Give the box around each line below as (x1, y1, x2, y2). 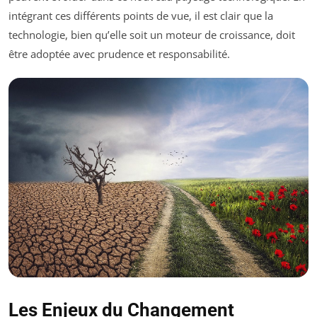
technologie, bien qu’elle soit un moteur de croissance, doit (8, 27, 295, 42)
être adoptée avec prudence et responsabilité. (8, 46, 230, 61)
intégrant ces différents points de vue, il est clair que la (8, 8, 273, 23)
